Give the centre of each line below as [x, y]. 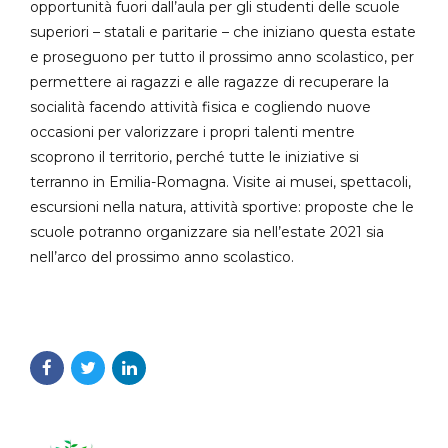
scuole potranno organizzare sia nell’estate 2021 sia [207, 232]
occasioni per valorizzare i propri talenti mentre [192, 132]
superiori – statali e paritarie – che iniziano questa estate [223, 32]
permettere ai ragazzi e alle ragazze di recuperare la [209, 82]
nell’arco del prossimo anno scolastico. [162, 257]
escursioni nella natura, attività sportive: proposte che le [222, 207]
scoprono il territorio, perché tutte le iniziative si [194, 157]
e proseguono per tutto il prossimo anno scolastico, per [222, 57]
